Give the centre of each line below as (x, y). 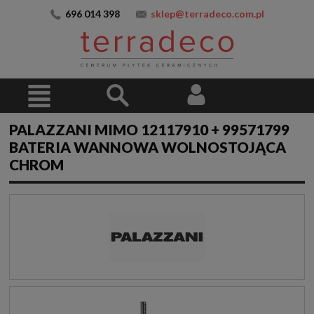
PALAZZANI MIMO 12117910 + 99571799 (149, 130)
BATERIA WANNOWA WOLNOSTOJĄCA (148, 147)
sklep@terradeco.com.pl (207, 14)
